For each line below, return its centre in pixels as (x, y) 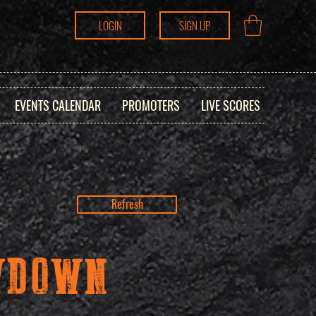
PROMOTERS (151, 105)
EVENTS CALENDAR (57, 105)
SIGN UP (195, 25)
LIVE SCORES (230, 105)
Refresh (127, 204)
